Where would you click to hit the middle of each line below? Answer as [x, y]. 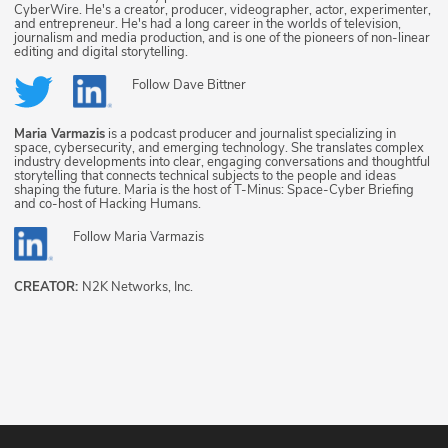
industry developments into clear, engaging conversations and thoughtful [222, 162]
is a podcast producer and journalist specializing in [250, 134]
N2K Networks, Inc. [137, 286]
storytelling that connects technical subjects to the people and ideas [205, 176]
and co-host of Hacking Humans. [107, 204]
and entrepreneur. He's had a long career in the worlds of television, [207, 24]
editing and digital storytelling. [101, 52]
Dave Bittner [209, 85]
